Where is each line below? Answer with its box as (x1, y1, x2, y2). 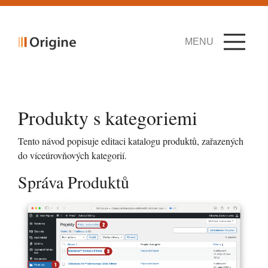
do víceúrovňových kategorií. (18, 149, 127, 162)
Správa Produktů (18, 170, 129, 193)
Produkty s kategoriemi (18, 105, 197, 130)
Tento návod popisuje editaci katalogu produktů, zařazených (18, 135, 243, 147)
